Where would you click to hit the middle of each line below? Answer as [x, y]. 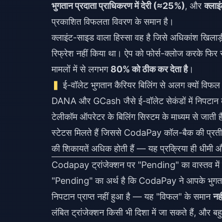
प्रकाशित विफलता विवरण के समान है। [113, 22]
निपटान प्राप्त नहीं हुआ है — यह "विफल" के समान [132, 196]
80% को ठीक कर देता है [149, 69]
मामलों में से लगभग [81, 69]
